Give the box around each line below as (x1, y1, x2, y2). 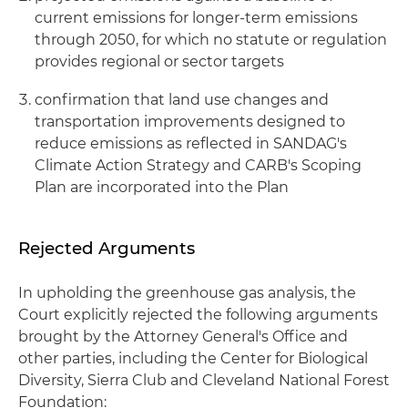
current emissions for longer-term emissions (35, 9, 358, 26)
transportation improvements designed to (35, 113, 345, 130)
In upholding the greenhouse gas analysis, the (18, 284, 356, 301)
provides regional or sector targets (35, 53, 284, 70)
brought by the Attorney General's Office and (18, 328, 348, 345)
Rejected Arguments (18, 238, 195, 259)
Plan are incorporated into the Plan (35, 178, 289, 196)
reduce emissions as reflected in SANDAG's (35, 135, 347, 152)
